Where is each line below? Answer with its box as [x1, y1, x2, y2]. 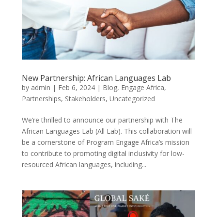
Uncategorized [109, 94, 155, 104]
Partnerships [21, 94, 61, 104]
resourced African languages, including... [21, 160, 146, 170]
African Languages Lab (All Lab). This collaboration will [21, 126, 192, 136]
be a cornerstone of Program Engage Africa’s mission [21, 138, 189, 147]
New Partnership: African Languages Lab [21, 73, 171, 84]
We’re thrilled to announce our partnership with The [21, 115, 183, 125]
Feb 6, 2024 [58, 83, 95, 93]
